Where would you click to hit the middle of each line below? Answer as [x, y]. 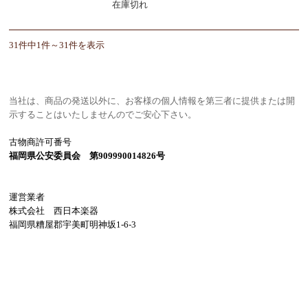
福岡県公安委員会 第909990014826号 [87, 155]
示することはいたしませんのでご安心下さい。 [103, 114]
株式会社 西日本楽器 [54, 210]
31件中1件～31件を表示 [57, 45]
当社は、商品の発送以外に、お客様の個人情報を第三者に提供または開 [152, 100]
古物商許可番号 [41, 142]
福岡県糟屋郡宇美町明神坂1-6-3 [73, 224]
